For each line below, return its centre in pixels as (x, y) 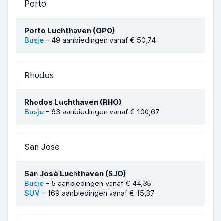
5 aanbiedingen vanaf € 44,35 (101, 183)
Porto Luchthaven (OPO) (70, 30)
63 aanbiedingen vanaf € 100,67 (106, 112)
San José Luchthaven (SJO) (75, 173)
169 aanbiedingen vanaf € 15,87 (101, 193)
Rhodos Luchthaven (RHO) (73, 102)
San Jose (42, 147)
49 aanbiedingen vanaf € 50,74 (104, 40)
